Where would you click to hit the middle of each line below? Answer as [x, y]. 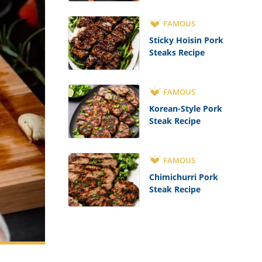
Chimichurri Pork [183, 177]
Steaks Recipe [177, 53]
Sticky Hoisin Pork [186, 40]
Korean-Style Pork [185, 109]
